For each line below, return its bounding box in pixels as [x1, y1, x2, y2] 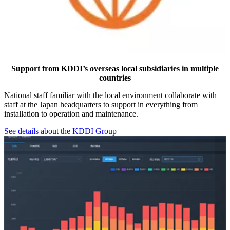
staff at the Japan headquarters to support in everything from [4, 100, 198, 109]
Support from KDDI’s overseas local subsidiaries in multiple [11, 64, 219, 73]
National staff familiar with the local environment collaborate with [4, 91, 217, 100]
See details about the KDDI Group [4, 127, 117, 136]
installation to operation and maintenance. [4, 109, 138, 119]
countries [99, 73, 131, 83]
